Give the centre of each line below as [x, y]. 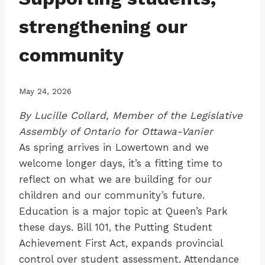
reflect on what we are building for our [115, 179]
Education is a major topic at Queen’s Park [123, 211]
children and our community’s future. [112, 195]
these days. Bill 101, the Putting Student [116, 227]
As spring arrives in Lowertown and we [114, 147]
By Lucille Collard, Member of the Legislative [131, 115]
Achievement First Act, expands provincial [121, 243]
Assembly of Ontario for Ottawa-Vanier [116, 131]
